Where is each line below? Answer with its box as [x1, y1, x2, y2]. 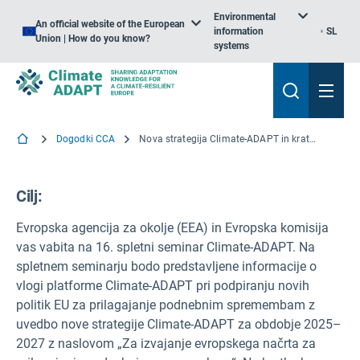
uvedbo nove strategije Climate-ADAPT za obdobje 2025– [16, 317, 342, 332]
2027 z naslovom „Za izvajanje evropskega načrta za [16, 336, 316, 351]
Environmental [213, 11, 276, 22]
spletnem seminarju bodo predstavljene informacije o [16, 259, 317, 274]
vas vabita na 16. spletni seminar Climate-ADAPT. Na [16, 239, 315, 255]
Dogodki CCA [56, 133, 116, 145]
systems [213, 40, 249, 51]
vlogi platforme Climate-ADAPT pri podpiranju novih [16, 278, 309, 293]
